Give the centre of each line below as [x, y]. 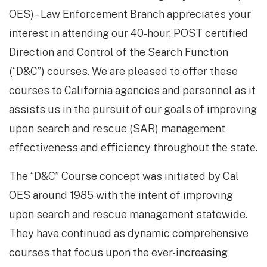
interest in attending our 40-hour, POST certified [128, 33]
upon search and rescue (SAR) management [117, 129]
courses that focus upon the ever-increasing [118, 253]
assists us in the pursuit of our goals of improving [133, 110]
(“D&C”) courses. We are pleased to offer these [123, 72]
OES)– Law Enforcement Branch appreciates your [130, 14]
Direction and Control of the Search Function [119, 52]
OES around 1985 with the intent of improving [121, 195]
